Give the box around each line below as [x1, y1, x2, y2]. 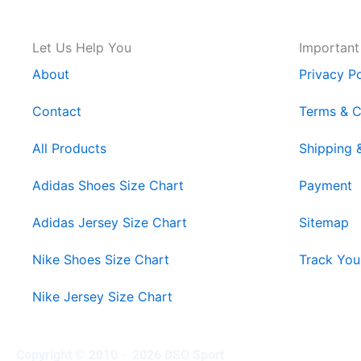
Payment [299, 177, 352, 194]
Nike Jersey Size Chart [32, 288, 172, 305]
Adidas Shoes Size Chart [32, 177, 184, 194]
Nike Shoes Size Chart [32, 251, 169, 268]
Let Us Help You [32, 39, 131, 56]
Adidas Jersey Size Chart [32, 214, 187, 231]
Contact [32, 103, 81, 120]
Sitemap [299, 214, 349, 231]
